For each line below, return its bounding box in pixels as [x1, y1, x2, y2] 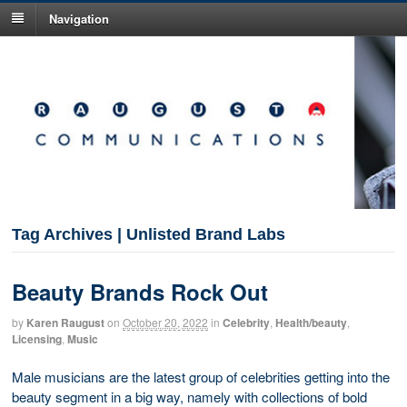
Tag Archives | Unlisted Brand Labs [12, 225, 285, 244]
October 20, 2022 [123, 314, 208, 331]
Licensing [12, 331, 62, 348]
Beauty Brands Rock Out [12, 276, 268, 308]
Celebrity [223, 314, 270, 332]
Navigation [49, 9, 109, 27]
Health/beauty [275, 314, 347, 332]
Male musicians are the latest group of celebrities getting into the [12, 366, 390, 386]
